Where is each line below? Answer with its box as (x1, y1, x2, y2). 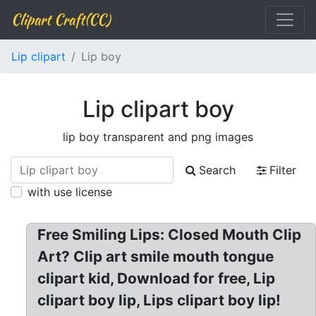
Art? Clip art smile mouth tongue (37, 248, 274, 265)
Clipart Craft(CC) (11, 9, 110, 30)
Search (199, 163, 236, 177)
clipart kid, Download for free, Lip (37, 269, 276, 287)
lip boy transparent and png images (63, 130, 253, 144)
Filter (269, 163, 296, 177)
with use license (28, 185, 112, 199)
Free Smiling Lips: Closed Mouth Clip (37, 226, 302, 243)
